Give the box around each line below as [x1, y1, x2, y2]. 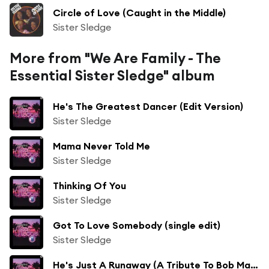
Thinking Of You [53, 179, 126, 192]
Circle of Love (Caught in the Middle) [53, 6, 226, 19]
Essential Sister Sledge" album [10, 66, 215, 84]
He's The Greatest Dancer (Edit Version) [53, 100, 243, 112]
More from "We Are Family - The [10, 49, 221, 67]
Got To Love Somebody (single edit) [53, 219, 220, 231]
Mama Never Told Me [53, 139, 150, 152]
